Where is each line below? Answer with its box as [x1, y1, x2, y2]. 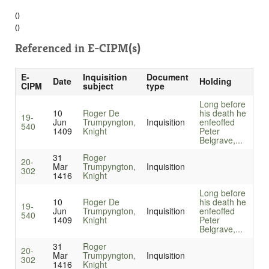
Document [146, 71, 189, 83]
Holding [199, 75, 232, 88]
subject [82, 80, 113, 92]
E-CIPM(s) [88, 41, 141, 56]
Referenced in [15, 41, 88, 56]
